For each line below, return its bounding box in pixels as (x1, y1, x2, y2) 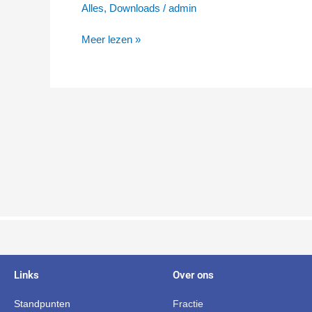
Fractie (173, 298, 203, 309)
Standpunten (14, 298, 70, 309)
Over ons (173, 269, 214, 281)
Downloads (109, 2, 160, 14)
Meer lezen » (81, 33, 141, 45)
